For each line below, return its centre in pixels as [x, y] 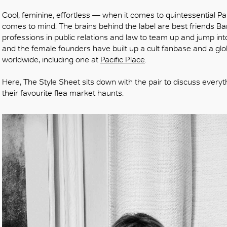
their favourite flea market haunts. [63, 93]
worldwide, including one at [51, 59]
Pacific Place [123, 59]
